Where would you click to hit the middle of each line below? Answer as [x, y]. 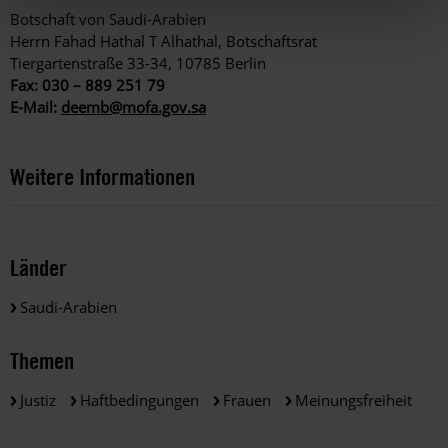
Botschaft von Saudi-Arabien [108, 18]
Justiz [38, 399]
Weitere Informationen [102, 176]
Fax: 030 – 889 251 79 [89, 84]
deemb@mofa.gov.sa [133, 106]
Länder [38, 268]
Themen [42, 360]
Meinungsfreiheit [353, 399]
